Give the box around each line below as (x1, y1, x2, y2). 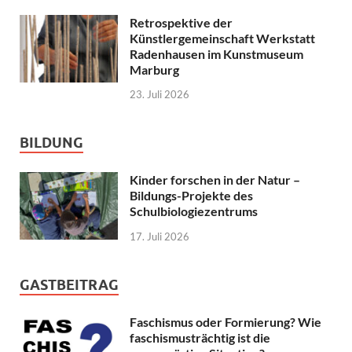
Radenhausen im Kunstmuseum (130, 46, 303, 61)
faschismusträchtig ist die (130, 330, 270, 346)
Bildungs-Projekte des (130, 188, 253, 203)
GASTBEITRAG (20, 277, 119, 294)
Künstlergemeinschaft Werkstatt (130, 30, 315, 46)
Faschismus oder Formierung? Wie (130, 314, 321, 330)
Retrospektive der (130, 14, 233, 30)
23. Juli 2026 (130, 88, 189, 101)
